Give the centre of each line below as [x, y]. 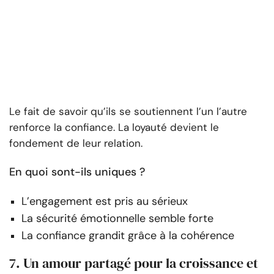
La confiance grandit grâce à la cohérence [128, 236]
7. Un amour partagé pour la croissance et [134, 263]
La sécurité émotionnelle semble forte [117, 219]
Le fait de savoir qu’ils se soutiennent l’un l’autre [128, 112]
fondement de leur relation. [76, 143]
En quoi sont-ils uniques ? [77, 172]
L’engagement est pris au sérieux [105, 202]
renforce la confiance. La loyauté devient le [114, 128]
